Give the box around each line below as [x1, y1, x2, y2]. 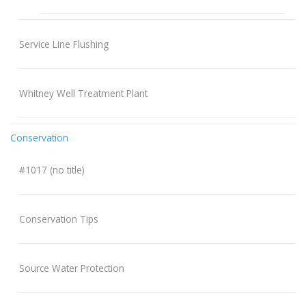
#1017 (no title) [18, 163, 85, 177]
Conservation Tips [18, 212, 98, 226]
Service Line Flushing [18, 38, 109, 51]
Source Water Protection [18, 262, 124, 275]
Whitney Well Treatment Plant [18, 87, 148, 100]
